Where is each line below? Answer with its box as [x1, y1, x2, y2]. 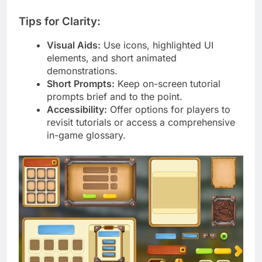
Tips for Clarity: [19, 14, 101, 28]
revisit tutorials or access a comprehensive [47, 116, 235, 129]
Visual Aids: [47, 39, 101, 51]
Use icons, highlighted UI [101, 39, 213, 51]
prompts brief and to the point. [47, 91, 182, 103]
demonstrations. [47, 65, 118, 77]
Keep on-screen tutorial [115, 78, 220, 90]
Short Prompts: [47, 78, 115, 90]
